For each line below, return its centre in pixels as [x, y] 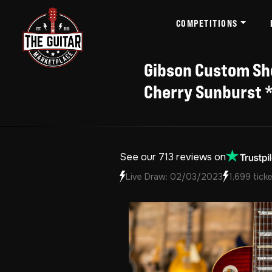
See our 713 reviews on [173, 157]
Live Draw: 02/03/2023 [174, 177]
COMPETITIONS [207, 23]
